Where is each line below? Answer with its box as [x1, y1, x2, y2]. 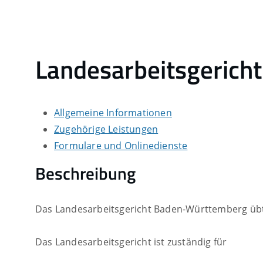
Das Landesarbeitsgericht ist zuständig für [35, 235, 227, 249]
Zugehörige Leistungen [54, 123, 159, 136]
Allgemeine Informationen [54, 106, 172, 120]
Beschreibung [35, 160, 136, 187]
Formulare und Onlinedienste [54, 139, 188, 153]
